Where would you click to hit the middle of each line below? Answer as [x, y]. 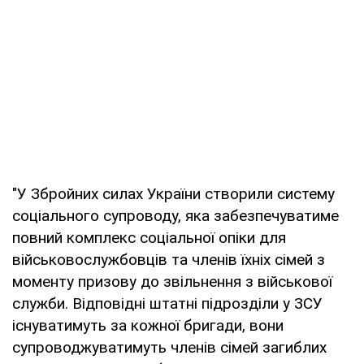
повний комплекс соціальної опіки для [149, 237]
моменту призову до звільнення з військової [172, 281]
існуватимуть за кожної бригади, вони [148, 325]
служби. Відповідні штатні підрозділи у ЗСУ [167, 303]
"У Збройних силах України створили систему [173, 193]
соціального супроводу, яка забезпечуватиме [175, 215]
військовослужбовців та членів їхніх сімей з [169, 259]
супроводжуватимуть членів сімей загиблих [169, 347]
